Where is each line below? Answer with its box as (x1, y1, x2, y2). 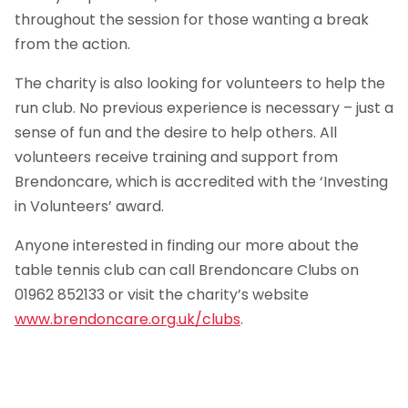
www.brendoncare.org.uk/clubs (15, 309, 240, 331)
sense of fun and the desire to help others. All (15, 122, 337, 144)
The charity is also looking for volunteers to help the (15, 73, 385, 95)
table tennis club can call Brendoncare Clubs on (15, 260, 359, 281)
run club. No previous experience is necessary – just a (15, 97, 393, 119)
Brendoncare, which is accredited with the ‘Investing (15, 171, 388, 193)
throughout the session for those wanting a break (15, 9, 369, 31)
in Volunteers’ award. (15, 196, 164, 218)
